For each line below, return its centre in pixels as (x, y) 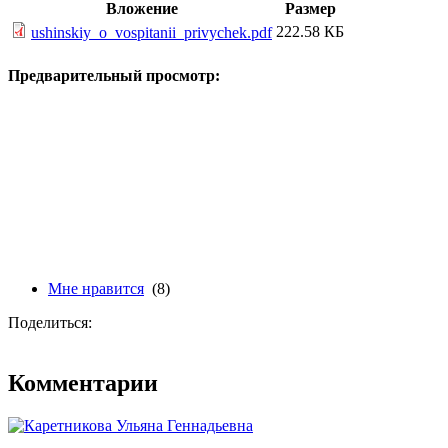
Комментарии (83, 382)
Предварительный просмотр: (114, 75)
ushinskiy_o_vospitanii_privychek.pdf (151, 33)
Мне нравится (96, 288)
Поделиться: (50, 322)
